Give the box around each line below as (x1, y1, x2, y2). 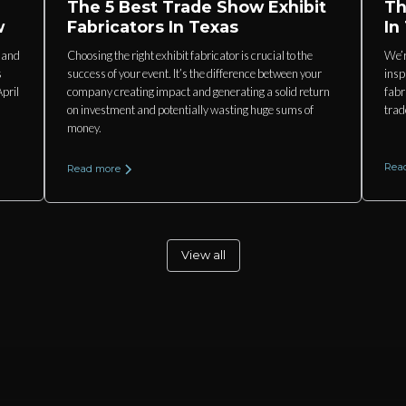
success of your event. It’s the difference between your (67, 65, 322, 81)
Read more (67, 162, 121, 176)
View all (180, 247, 226, 262)
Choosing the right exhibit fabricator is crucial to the (67, 47, 313, 63)
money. (67, 120, 101, 135)
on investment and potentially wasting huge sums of (67, 101, 314, 117)
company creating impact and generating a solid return (67, 83, 330, 99)
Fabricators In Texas (67, 16, 238, 36)
